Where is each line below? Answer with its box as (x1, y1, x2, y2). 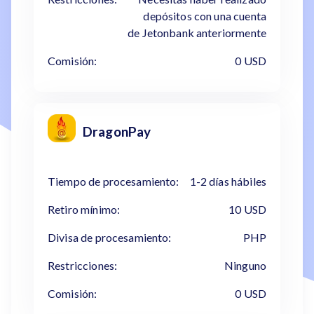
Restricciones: (48, 259, 118, 272)
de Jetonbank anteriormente (128, 26, 266, 39)
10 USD (228, 203, 266, 216)
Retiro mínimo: (48, 203, 121, 216)
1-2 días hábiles (189, 175, 266, 188)
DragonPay (83, 123, 151, 139)
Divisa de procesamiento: (48, 231, 172, 244)
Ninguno (224, 259, 266, 272)
